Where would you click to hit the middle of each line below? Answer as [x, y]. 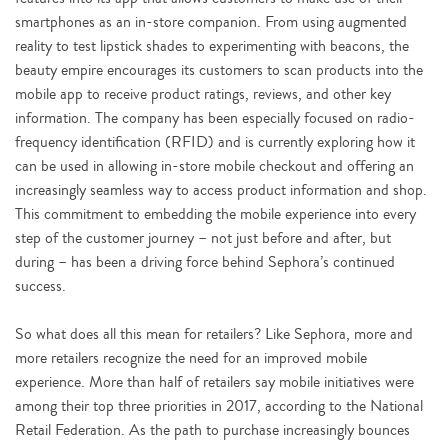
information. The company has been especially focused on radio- [215, 118]
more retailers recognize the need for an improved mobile [191, 358]
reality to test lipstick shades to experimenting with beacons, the [212, 46]
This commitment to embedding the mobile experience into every [215, 214]
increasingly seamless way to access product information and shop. [221, 190]
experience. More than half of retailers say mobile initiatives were [214, 382]
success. [40, 286]
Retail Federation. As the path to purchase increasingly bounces [212, 430]
